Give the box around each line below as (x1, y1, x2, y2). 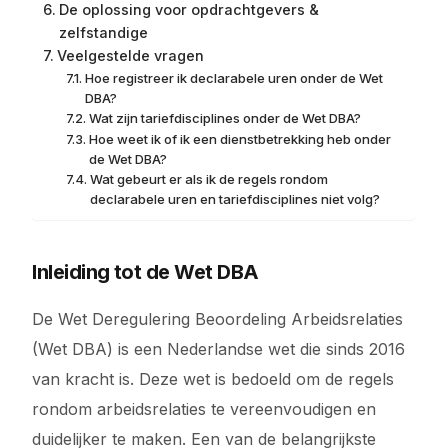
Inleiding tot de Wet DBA (32, 260, 259, 284)
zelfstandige (59, 24, 149, 41)
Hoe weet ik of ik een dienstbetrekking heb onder (88, 131, 391, 147)
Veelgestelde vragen (57, 47, 205, 64)
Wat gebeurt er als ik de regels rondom (89, 171, 328, 187)
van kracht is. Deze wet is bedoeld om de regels (32, 369, 395, 389)
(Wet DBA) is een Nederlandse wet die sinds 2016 (32, 339, 406, 359)
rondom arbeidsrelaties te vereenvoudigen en (32, 399, 377, 419)
